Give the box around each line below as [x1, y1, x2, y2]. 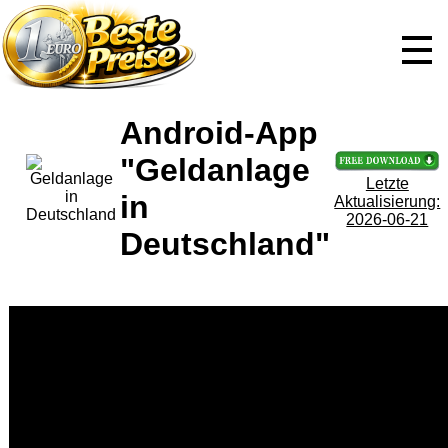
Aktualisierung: [334, 193, 441, 211]
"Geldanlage [120, 152, 311, 189]
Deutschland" [120, 226, 331, 263]
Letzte [365, 175, 409, 193]
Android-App [120, 115, 319, 152]
